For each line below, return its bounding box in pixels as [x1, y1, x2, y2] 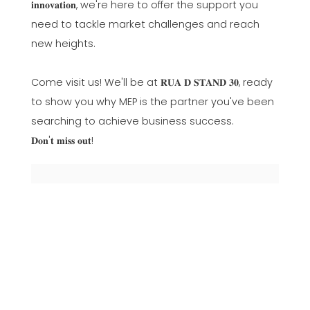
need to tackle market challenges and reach [30, 17, 259, 31]
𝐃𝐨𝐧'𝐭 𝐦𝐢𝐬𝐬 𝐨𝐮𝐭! [30, 134, 93, 147]
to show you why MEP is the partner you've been [30, 95, 274, 109]
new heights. [30, 37, 95, 51]
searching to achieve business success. [30, 114, 234, 128]
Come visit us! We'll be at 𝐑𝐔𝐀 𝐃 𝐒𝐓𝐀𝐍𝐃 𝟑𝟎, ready [30, 75, 273, 89]
